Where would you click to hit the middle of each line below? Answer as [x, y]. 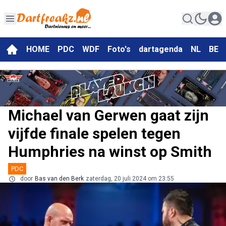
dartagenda [161, 49]
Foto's [119, 49]
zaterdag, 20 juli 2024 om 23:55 [130, 179]
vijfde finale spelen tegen [94, 134]
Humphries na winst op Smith [110, 152]
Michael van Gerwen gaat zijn [108, 116]
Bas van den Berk [59, 179]
